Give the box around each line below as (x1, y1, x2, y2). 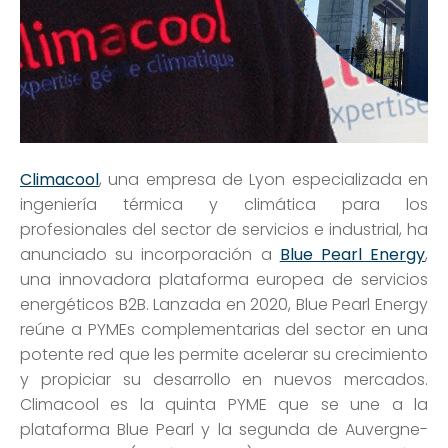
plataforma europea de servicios (150, 268, 429, 292)
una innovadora (20, 268, 151, 292)
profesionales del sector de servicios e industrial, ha (20, 218, 428, 242)
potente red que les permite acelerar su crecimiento (20, 343, 428, 367)
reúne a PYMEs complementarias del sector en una (20, 318, 428, 342)
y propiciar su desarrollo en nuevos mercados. (20, 368, 428, 392)
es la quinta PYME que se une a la (110, 393, 429, 417)
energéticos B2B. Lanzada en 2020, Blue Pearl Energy (20, 293, 428, 317)
